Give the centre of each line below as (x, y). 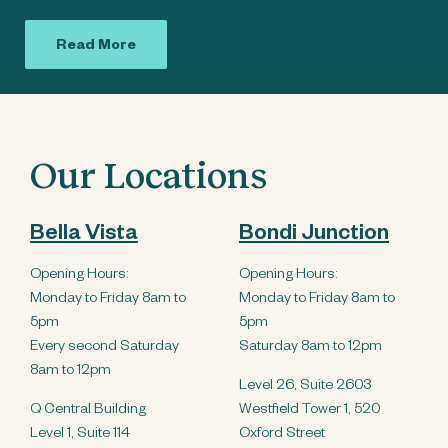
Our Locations (148, 174)
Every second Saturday (104, 348)
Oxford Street (282, 435)
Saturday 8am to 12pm (310, 348)
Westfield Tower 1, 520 (309, 411)
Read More (96, 47)
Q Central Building (88, 411)
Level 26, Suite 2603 (305, 387)
